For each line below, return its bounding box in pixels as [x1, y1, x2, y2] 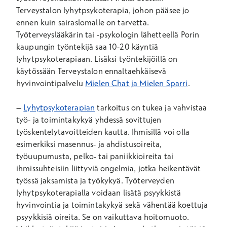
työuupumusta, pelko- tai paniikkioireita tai [16, 151, 174, 161]
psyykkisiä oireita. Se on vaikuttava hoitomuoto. [16, 212, 189, 222]
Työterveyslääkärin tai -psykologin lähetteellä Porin [16, 29, 200, 40]
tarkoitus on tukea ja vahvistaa [95, 102, 207, 112]
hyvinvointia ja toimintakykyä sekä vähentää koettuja [16, 200, 208, 210]
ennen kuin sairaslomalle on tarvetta [16, 17, 147, 27]
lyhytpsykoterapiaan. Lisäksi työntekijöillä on [16, 54, 178, 64]
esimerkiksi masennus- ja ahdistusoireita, [16, 139, 162, 149]
